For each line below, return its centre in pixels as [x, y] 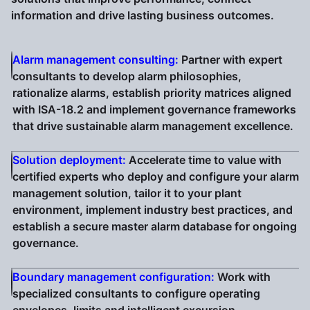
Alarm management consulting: [95, 60]
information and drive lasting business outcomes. [143, 16]
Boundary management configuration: [113, 277]
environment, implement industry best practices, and [153, 210]
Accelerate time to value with [204, 160]
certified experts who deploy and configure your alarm [156, 177]
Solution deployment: [69, 160]
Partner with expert [230, 60]
